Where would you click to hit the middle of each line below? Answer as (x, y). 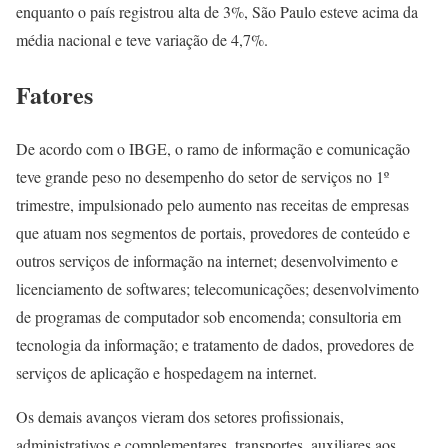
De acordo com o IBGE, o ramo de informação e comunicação (213, 149)
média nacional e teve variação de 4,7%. (142, 39)
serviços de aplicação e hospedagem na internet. (166, 373)
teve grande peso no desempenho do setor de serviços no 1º (202, 177)
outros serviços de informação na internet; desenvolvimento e (207, 261)
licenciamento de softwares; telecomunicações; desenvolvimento (217, 289)
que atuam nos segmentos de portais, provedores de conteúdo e (213, 233)
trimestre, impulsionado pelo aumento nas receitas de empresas (212, 205)
